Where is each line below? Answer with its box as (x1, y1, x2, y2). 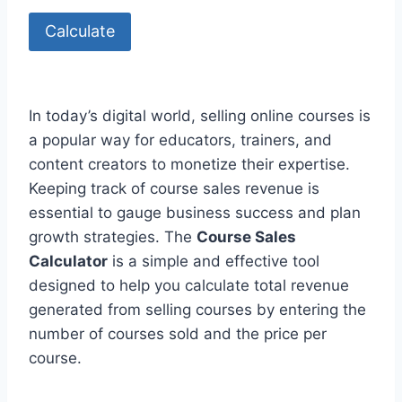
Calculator (29, 251, 108, 270)
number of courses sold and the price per (29, 324, 327, 343)
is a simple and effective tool (108, 251, 319, 270)
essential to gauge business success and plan (29, 203, 361, 222)
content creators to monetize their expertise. (29, 154, 350, 173)
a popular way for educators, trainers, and (29, 130, 332, 149)
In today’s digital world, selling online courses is (29, 106, 371, 125)
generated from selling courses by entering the (29, 300, 366, 319)
